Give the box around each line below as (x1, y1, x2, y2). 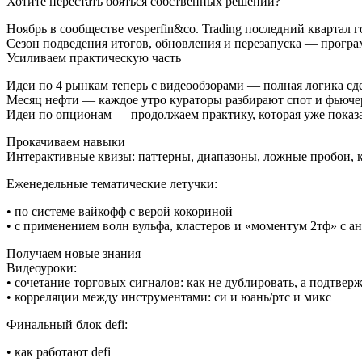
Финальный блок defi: (6, 318, 128, 332)
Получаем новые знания (6, 246, 141, 261)
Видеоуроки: (6, 261, 77, 276)
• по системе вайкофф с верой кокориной (6, 204, 233, 219)
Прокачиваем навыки (6, 135, 125, 149)
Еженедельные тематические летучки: (6, 177, 217, 192)
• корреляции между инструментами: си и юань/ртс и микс (6, 290, 331, 305)
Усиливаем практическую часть (6, 51, 181, 65)
